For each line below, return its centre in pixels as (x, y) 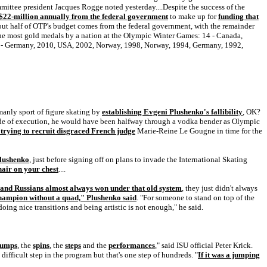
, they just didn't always (220, 188)
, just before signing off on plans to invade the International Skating (138, 159)
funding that (238, 16)
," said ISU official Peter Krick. (204, 245)
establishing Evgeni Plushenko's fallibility (172, 112)
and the (95, 245)
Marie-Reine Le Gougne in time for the (199, 131)
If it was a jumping (229, 255)
